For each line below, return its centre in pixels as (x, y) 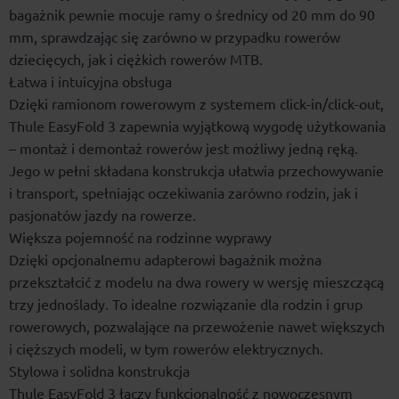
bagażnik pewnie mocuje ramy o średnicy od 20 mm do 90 (192, 15)
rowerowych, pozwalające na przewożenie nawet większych (197, 326)
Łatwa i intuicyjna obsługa (90, 81)
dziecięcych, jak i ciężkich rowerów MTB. (136, 59)
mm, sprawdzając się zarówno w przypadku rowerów (175, 37)
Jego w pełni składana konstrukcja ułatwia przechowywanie (196, 171)
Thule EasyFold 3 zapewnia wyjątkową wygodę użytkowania (197, 126)
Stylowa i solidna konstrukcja (99, 371)
